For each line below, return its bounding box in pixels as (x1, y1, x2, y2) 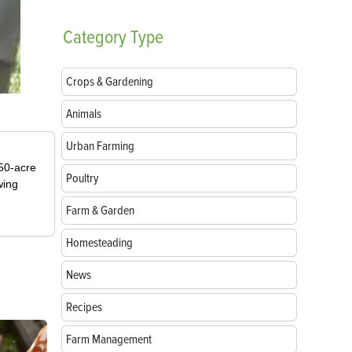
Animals (66, 106, 101, 122)
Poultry (66, 170, 99, 186)
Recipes (66, 299, 102, 315)
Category (63, 26, 126, 49)
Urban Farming (66, 138, 134, 154)
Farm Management (66, 332, 152, 347)
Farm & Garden (66, 203, 134, 218)
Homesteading (66, 235, 133, 251)
